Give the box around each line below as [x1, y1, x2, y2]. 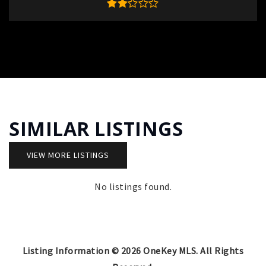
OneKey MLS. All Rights [141, 245, 244, 257]
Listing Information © [22, 245, 121, 257]
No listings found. [94, 180, 172, 193]
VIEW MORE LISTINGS [27, 150, 109, 161]
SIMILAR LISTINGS [9, 116, 183, 142]
